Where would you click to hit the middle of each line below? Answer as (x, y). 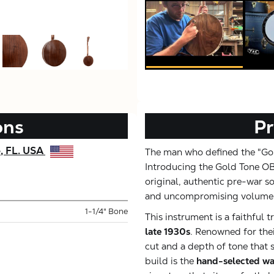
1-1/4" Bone (106, 211)
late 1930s (168, 231)
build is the (171, 261)
